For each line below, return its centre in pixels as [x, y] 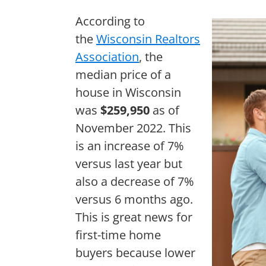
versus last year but [129, 163]
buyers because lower [135, 252]
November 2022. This [133, 128]
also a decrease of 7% [135, 181]
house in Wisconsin [128, 92]
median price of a [123, 74]
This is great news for [134, 217]
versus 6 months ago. [134, 199]
